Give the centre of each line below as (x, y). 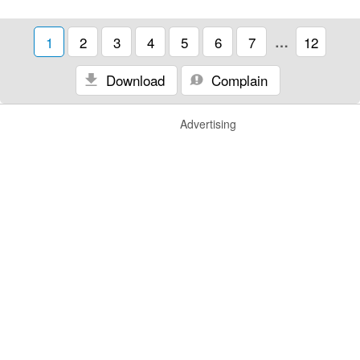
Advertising (208, 124)
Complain (237, 80)
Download (133, 80)
